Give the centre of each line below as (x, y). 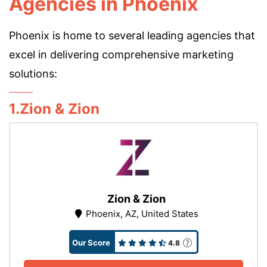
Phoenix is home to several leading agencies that (132, 35)
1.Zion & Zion (54, 109)
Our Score (91, 243)
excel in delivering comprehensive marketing (121, 55)
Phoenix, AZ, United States (142, 214)
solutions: (33, 74)
